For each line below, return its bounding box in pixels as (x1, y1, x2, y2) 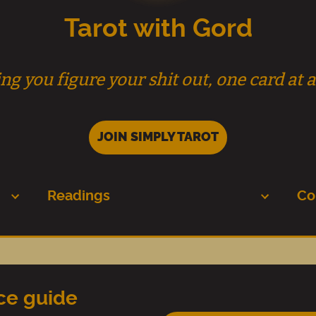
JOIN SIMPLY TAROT (97, 131, 219, 144)
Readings (47, 189, 110, 203)
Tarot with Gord (63, 16, 253, 42)
